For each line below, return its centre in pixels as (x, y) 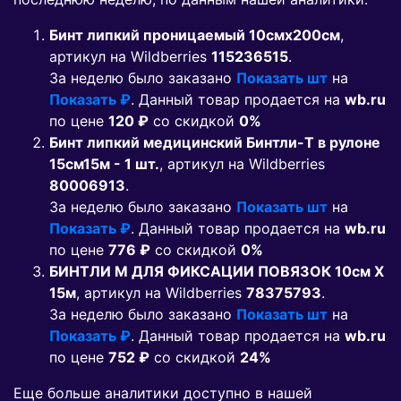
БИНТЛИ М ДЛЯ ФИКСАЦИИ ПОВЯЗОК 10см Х (217, 272)
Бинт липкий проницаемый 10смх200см (195, 35)
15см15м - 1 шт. (104, 164)
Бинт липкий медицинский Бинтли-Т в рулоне (215, 143)
